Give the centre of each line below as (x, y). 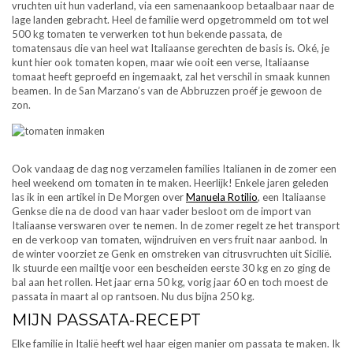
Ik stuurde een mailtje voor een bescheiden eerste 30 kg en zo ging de (171, 268)
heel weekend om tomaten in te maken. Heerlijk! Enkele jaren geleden (170, 183)
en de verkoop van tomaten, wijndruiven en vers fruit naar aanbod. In (170, 240)
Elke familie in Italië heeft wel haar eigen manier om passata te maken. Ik (176, 344)
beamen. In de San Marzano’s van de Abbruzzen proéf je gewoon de (167, 91)
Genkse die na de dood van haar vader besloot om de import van (162, 212)
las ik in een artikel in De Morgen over (99, 197)
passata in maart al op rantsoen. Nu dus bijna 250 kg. (133, 297)
